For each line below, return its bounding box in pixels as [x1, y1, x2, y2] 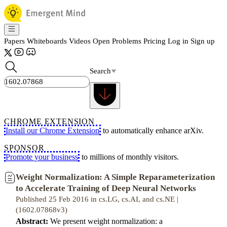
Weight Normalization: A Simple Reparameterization [16, 172, 215, 182]
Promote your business [6, 153, 78, 161]
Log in [168, 37, 188, 45]
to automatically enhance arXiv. [101, 126, 204, 135]
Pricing [143, 37, 166, 45]
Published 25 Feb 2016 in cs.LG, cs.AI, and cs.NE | [16, 195, 178, 203]
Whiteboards [27, 37, 67, 45]
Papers [4, 37, 25, 45]
